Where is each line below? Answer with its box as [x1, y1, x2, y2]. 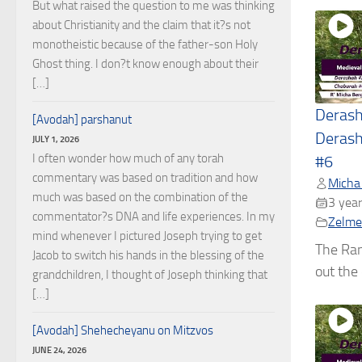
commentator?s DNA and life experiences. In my [32, 209, 275, 224]
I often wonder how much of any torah [32, 151, 224, 166]
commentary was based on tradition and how [32, 170, 258, 185]
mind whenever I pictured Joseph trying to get [32, 229, 262, 243]
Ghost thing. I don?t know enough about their [32, 57, 259, 71]
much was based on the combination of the [32, 190, 248, 204]
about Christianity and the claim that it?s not [32, 18, 250, 32]
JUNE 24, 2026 [32, 344, 86, 356]
